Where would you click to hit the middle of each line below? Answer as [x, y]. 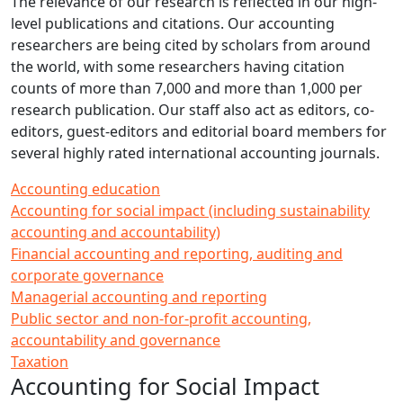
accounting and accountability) [116, 232]
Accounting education [85, 189]
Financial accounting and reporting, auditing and [177, 254]
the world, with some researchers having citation [178, 67]
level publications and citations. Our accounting [173, 23]
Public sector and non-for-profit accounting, [161, 318]
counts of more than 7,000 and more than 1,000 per [187, 88]
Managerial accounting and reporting [139, 297]
